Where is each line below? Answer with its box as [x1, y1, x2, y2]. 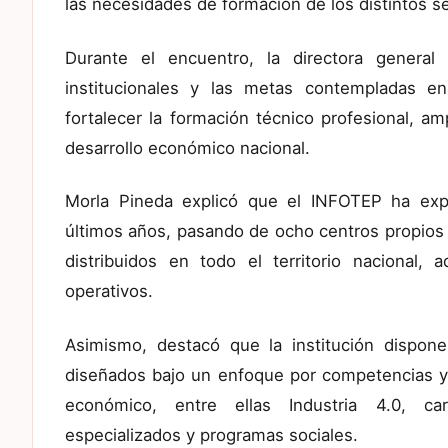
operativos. [65, 281, 153, 302]
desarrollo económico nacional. [65, 137, 310, 158]
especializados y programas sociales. [65, 424, 358, 445]
